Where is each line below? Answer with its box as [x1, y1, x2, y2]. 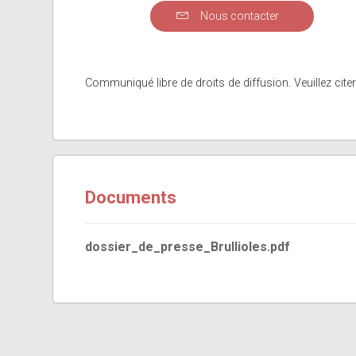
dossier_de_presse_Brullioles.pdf [85, 239, 291, 254]
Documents [85, 188, 177, 207]
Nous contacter [197, 10, 279, 22]
